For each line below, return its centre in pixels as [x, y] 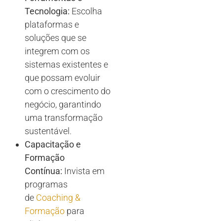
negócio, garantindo [63, 105]
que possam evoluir [62, 78]
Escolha [86, 11]
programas [46, 184]
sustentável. [48, 131]
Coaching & [58, 198]
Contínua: [43, 171]
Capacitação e [53, 145]
